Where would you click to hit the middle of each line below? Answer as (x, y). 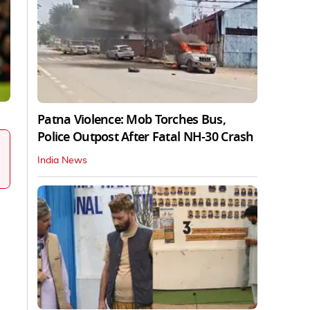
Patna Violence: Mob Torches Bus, (131, 119)
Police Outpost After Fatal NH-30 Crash (146, 137)
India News (62, 160)
